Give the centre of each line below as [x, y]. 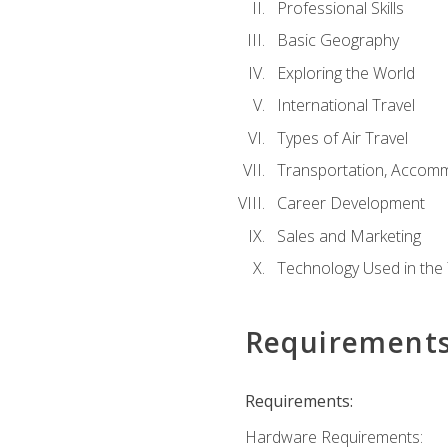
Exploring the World [345, 72]
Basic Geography [337, 40]
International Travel [345, 105]
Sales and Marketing [348, 235]
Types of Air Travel [342, 137]
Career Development [350, 203]
